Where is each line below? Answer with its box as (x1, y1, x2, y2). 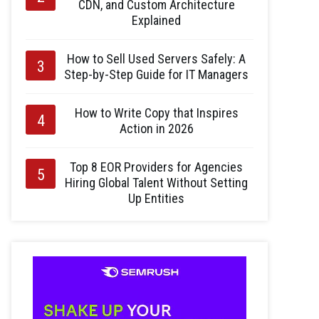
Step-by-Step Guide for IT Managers (64, 66, 249, 82)
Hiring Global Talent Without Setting (65, 174, 248, 190)
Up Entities (128, 190, 184, 206)
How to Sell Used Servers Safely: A (67, 51, 246, 66)
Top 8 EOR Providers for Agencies (70, 159, 243, 174)
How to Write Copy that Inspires (74, 105, 239, 120)
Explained (132, 12, 181, 28)
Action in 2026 (119, 120, 194, 136)
